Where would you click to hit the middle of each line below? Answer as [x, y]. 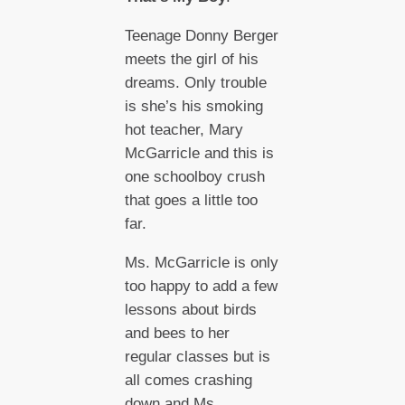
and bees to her [177, 333]
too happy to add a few [201, 286]
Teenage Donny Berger [201, 35]
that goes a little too [191, 200]
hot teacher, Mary [184, 129]
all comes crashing [188, 380]
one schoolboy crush [194, 176]
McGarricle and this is [199, 153]
